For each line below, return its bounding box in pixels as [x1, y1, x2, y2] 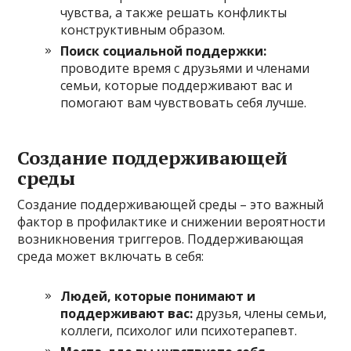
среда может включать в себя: [17, 247, 204, 265]
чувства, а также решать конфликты [60, 3, 288, 21]
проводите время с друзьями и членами [60, 59, 310, 77]
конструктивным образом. [60, 20, 226, 38]
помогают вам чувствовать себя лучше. [60, 93, 307, 111]
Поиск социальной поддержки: [60, 42, 267, 60]
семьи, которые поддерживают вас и [60, 76, 293, 94]
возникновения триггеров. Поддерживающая [17, 230, 304, 248]
